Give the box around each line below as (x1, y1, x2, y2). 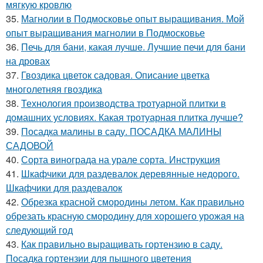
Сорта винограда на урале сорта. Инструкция (21, 153, 220, 166)
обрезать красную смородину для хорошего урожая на (6, 209, 244, 222)
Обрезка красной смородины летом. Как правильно (21, 195, 244, 208)
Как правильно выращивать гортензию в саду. (21, 237, 222, 251)
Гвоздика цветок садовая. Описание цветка (21, 68, 210, 82)
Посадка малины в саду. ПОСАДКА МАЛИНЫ (21, 124, 221, 138)
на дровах (6, 54, 50, 68)
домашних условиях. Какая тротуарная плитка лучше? (6, 110, 243, 124)
